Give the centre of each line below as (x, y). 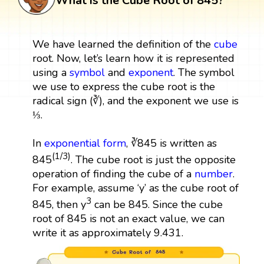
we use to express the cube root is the (123, 86)
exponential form (85, 143)
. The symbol (204, 72)
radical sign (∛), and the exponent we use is (135, 100)
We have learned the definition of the (123, 44)
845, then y (59, 204)
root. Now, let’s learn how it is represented (133, 58)
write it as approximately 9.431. (108, 232)
